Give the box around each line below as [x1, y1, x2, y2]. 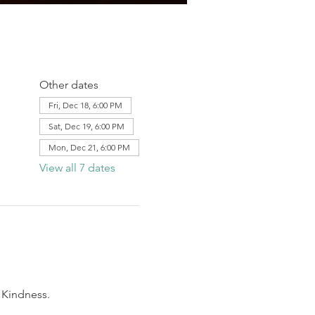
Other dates [39, 78, 98, 91]
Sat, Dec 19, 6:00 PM [48, 121, 124, 131]
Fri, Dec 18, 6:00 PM [48, 100, 122, 110]
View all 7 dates [39, 161, 115, 174]
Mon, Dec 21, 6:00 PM [48, 142, 130, 153]
